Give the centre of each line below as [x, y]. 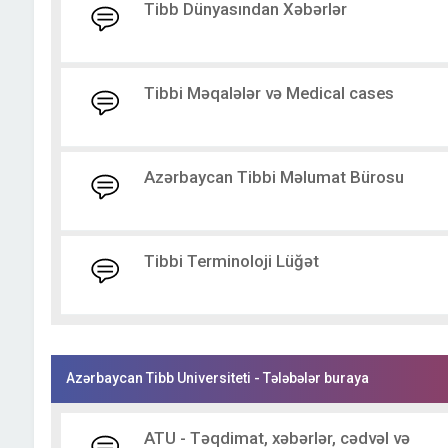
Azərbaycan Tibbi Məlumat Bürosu [273, 177]
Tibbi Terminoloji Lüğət [231, 261]
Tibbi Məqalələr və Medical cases [268, 93]
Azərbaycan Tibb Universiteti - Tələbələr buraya [217, 378]
